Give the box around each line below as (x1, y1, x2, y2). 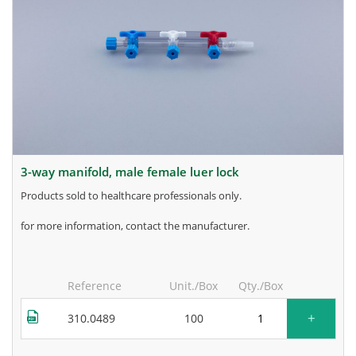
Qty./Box (238, 277, 283, 293)
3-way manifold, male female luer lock (28, 163, 239, 180)
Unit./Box (169, 277, 218, 293)
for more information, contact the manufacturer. (21, 218, 250, 233)
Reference (68, 277, 122, 293)
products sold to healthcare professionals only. (27, 188, 242, 203)
